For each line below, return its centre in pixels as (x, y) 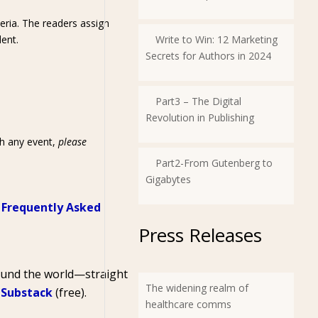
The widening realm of (197, 288)
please (72, 142)
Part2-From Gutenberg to (214, 163)
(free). (69, 292)
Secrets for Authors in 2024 (208, 56)
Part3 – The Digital (198, 101)
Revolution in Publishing (199, 117)
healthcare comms (188, 304)
